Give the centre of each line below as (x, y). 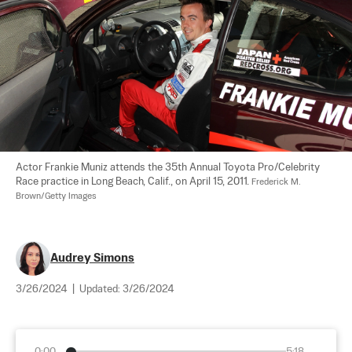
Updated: (101, 289)
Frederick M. (277, 182)
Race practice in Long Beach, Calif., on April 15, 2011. (134, 181)
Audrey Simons (92, 258)
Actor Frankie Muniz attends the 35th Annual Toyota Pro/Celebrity (169, 167)
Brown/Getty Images (56, 196)
